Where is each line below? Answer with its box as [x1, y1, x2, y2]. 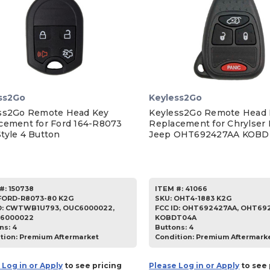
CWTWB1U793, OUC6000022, [5, 203, 115, 212]
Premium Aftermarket [19, 232, 99, 241]
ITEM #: [155, 184, 184, 193]
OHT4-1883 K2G [174, 193, 232, 202]
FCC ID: [155, 203, 183, 212]
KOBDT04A [155, 213, 197, 222]
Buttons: [155, 222, 189, 231]
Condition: [155, 232, 196, 241]
